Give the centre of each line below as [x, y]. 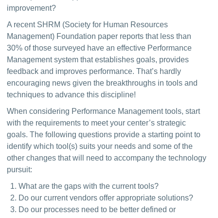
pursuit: [20, 170]
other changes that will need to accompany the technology [107, 158]
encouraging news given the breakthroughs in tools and [102, 83]
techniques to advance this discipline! [72, 95]
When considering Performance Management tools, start [104, 111]
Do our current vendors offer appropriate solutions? [106, 198]
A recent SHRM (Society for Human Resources [88, 25]
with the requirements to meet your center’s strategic [97, 123]
